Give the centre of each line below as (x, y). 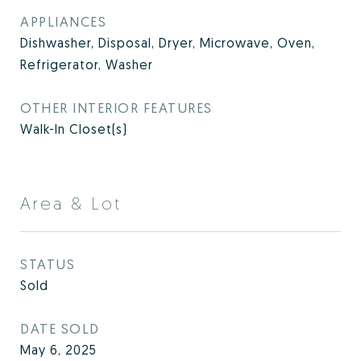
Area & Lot (71, 203)
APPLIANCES (63, 21)
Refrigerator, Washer (87, 64)
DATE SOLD (60, 328)
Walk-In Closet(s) (74, 129)
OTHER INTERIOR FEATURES (116, 108)
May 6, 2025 (58, 350)
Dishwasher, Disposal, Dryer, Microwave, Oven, (168, 43)
